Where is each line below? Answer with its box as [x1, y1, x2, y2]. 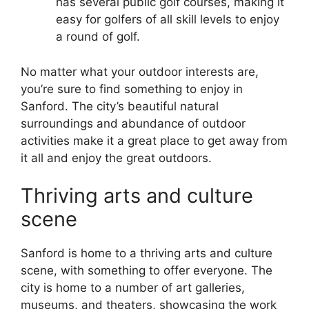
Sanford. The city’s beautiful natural [21, 99, 219, 113]
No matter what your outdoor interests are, [21, 64, 259, 79]
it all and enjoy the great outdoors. [21, 150, 212, 165]
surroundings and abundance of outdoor [21, 116, 246, 130]
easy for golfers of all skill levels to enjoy [56, 12, 279, 27]
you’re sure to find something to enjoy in [21, 81, 243, 96]
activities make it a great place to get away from [21, 133, 288, 148]
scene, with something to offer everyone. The [21, 263, 272, 278]
